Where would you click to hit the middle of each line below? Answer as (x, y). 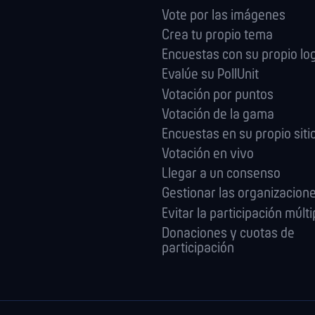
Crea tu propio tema (217, 35)
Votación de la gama (218, 115)
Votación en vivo (208, 155)
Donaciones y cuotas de (228, 233)
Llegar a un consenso (221, 174)
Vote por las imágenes (224, 15)
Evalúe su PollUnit (210, 75)
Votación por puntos (218, 95)
